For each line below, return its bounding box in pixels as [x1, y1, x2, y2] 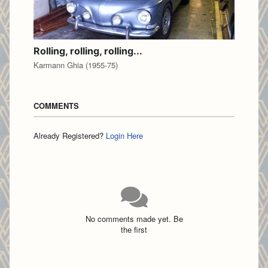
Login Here [106, 129, 143, 141]
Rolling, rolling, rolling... [33, 45, 142, 57]
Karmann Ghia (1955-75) [33, 59, 118, 71]
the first [121, 224, 147, 236]
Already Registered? [33, 129, 106, 141]
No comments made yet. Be [85, 213, 183, 225]
